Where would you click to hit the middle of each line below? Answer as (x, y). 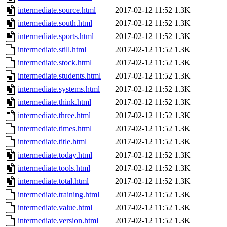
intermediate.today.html (55, 155)
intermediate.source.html (57, 10)
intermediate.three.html (54, 116)
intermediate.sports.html (56, 36)
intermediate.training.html (59, 195)
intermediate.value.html (55, 208)
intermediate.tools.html (54, 168)
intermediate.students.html (59, 76)
